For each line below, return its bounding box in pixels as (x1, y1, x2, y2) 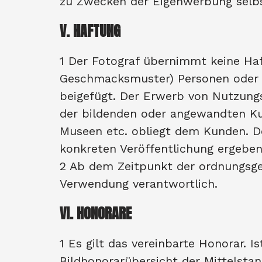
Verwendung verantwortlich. (60, 177, 222, 191)
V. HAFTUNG (60, 20, 120, 42)
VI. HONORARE (60, 203, 132, 224)
